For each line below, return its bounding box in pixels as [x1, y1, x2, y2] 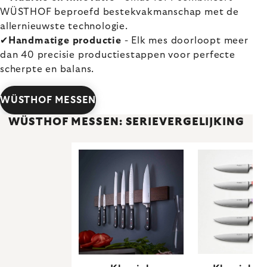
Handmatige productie [8, 35, 122, 45]
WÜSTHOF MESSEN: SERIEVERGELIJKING [8, 116, 244, 128]
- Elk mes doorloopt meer [121, 35, 249, 45]
